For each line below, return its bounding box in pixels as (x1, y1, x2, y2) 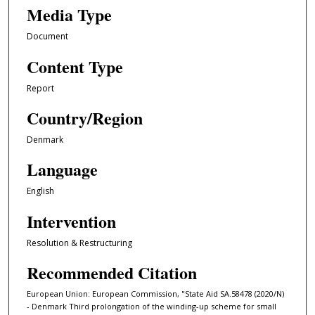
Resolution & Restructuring (26, 236, 132, 249)
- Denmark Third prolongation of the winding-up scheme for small (26, 301, 276, 312)
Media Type (26, 2, 112, 27)
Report (26, 82, 54, 94)
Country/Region (26, 105, 143, 130)
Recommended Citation (26, 260, 197, 285)
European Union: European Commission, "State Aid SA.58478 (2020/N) (26, 288, 284, 300)
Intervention (26, 208, 116, 233)
